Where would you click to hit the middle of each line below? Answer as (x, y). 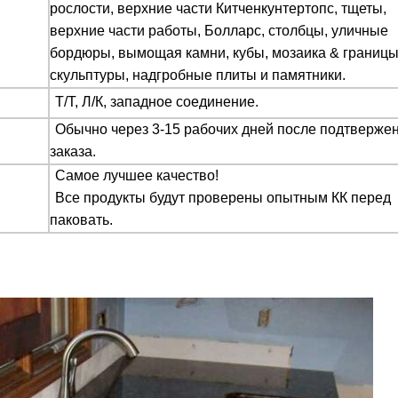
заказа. (73, 151)
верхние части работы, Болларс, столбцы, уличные (219, 31)
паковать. (81, 220)
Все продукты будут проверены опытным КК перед (223, 198)
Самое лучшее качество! (137, 175)
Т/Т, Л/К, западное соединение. (160, 102)
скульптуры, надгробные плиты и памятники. (198, 75)
